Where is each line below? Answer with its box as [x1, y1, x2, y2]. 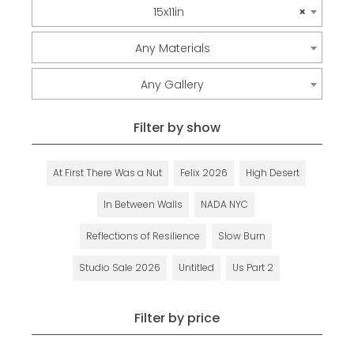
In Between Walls [104, 198, 183, 211]
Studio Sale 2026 [78, 261, 160, 274]
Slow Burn [218, 229, 265, 243]
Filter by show [134, 119, 220, 137]
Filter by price [134, 309, 220, 327]
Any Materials [134, 40, 210, 56]
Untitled [178, 261, 214, 274]
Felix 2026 [179, 166, 228, 179]
